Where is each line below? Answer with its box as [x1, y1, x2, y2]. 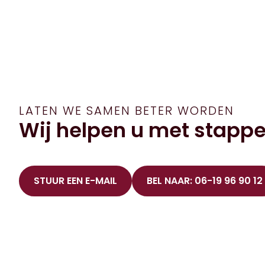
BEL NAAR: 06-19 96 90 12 [147, 173, 263, 188]
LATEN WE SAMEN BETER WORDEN [19, 102, 234, 119]
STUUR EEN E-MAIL [34, 173, 117, 188]
